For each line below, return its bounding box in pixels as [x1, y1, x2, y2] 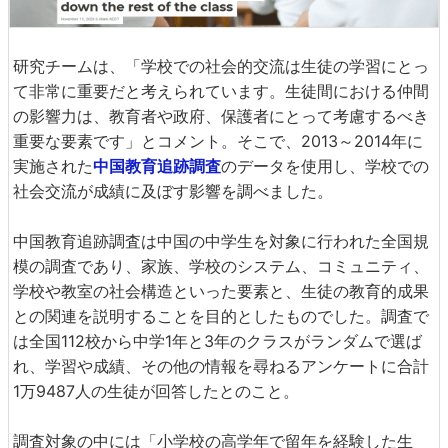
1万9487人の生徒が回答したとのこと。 [13, 380, 299, 401]
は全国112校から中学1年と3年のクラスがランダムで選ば [13, 330, 422, 351]
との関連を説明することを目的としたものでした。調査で [13, 305, 429, 326]
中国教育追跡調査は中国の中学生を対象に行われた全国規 [13, 230, 429, 251]
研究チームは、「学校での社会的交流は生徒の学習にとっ [13, 55, 429, 76]
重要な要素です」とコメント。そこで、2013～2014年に [13, 130, 423, 151]
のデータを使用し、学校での [221, 155, 429, 176]
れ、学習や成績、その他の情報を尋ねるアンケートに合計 [13, 355, 429, 376]
